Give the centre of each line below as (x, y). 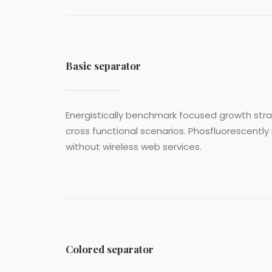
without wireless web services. (134, 147)
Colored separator (110, 249)
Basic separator (103, 66)
